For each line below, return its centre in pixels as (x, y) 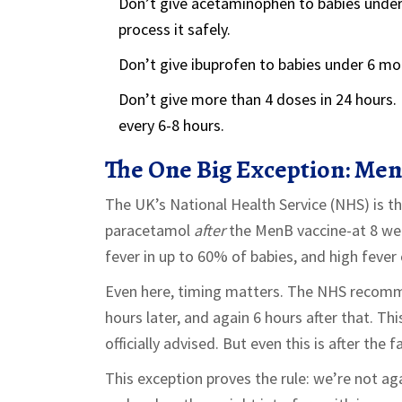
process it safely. (175, 30)
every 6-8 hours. (171, 126)
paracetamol (149, 231)
